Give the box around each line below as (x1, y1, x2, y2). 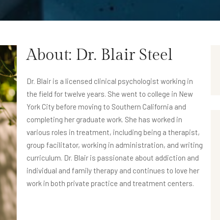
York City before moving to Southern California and (27, 102, 186, 111)
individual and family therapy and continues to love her (27, 166, 199, 175)
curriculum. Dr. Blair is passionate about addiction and (27, 153, 199, 162)
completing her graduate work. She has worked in (27, 115, 182, 124)
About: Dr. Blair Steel (27, 46, 173, 64)
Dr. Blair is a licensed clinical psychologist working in (27, 77, 193, 85)
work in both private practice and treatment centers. (27, 179, 194, 188)
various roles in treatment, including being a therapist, (27, 128, 200, 137)
